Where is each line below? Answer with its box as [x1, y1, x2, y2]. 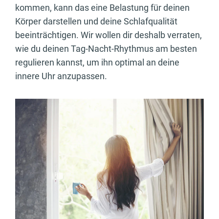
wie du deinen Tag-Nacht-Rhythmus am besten [15, 44, 197, 54]
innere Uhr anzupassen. [15, 71, 107, 81]
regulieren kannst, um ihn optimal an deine [15, 57, 179, 67]
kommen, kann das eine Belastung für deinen [15, 2, 190, 13]
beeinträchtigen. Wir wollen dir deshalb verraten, [15, 30, 202, 40]
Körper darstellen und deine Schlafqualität [15, 16, 177, 26]
